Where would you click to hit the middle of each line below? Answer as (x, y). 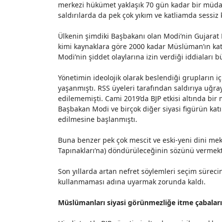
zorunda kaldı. (181, 182)
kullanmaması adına (93, 182)
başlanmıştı (116, 119)
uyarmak (142, 182)
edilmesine (77, 119)
